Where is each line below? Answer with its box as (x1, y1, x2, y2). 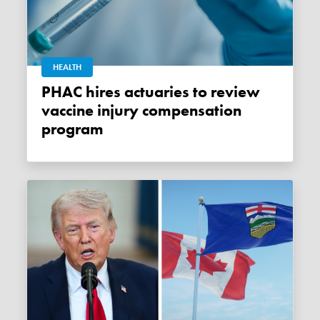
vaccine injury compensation (41, 101, 242, 121)
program (41, 119, 104, 140)
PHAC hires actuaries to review (41, 82, 51, 103)
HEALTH (53, 61, 82, 74)
